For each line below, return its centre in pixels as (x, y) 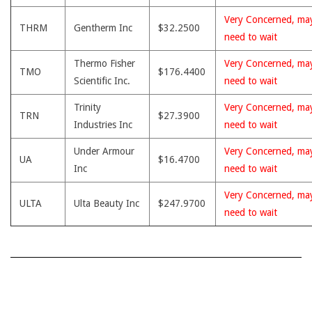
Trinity (87, 107)
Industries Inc (103, 125)
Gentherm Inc (103, 28)
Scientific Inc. (102, 81)
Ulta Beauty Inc (107, 203)
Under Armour (104, 151)
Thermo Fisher (104, 63)
